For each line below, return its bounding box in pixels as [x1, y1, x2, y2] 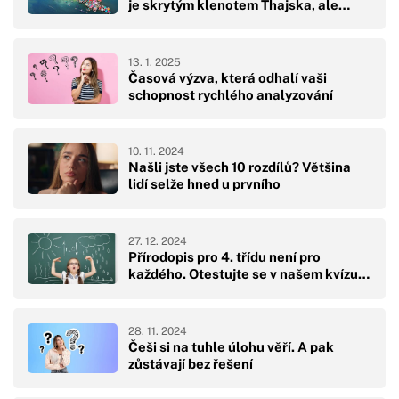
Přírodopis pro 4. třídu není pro [128, 249, 321, 265]
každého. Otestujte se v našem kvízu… [128, 266, 370, 282]
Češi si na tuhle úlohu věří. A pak [128, 338, 334, 354]
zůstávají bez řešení [128, 355, 253, 371]
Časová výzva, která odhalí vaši [128, 69, 327, 85]
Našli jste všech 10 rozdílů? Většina [128, 159, 351, 175]
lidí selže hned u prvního [128, 176, 281, 192]
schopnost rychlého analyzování [128, 86, 333, 102]
